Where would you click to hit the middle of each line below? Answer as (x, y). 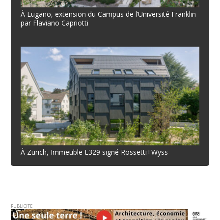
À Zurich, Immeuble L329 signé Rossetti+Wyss (95, 152)
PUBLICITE (22, 206)
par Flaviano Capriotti (55, 23)
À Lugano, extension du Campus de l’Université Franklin (109, 14)
